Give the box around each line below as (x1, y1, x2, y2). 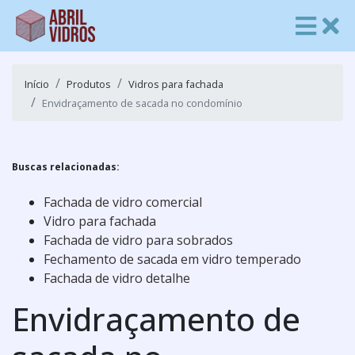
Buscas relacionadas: (12, 160, 120, 174)
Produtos (67, 77, 111, 91)
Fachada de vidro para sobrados (44, 231, 233, 249)
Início (25, 77, 49, 91)
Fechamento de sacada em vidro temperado (44, 250, 301, 268)
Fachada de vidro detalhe (44, 269, 190, 287)
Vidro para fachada (44, 212, 156, 230)
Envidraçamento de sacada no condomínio (42, 96, 242, 110)
